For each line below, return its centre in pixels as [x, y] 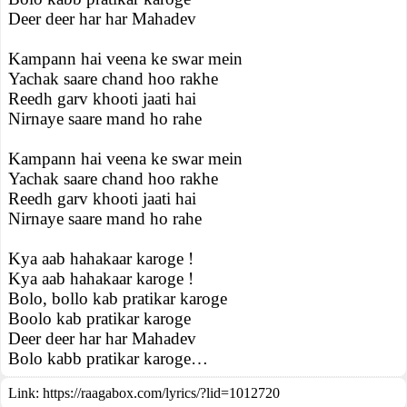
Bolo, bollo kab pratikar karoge [118, 298]
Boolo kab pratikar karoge [99, 318]
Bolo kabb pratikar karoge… [108, 358]
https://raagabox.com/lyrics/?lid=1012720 [161, 393]
